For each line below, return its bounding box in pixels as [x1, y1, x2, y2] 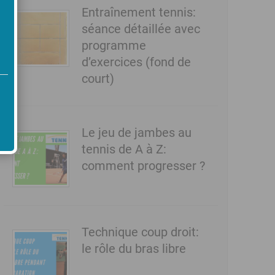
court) [81, 71, 114, 87]
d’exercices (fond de [81, 55, 191, 70]
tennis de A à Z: [81, 142, 166, 157]
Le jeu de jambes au [81, 125, 192, 141]
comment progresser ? [81, 158, 205, 174]
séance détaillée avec [81, 21, 200, 37]
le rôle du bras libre [81, 241, 186, 257]
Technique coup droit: [81, 225, 199, 240]
